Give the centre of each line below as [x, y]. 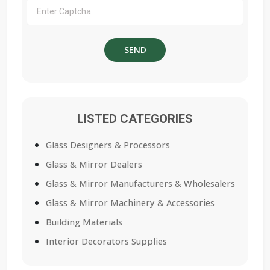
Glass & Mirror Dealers [94, 165]
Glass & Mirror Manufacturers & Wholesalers [140, 184]
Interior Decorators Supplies [106, 242]
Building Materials [84, 222]
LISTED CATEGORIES [135, 119]
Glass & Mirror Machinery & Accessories [130, 203]
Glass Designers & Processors [108, 145]
